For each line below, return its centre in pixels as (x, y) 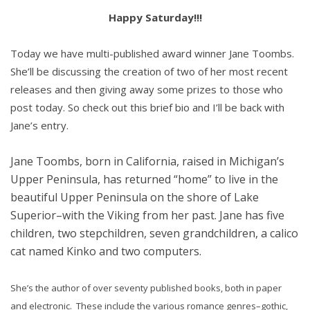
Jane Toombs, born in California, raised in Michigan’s (147, 162)
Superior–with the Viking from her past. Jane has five (147, 216)
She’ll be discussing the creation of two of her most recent (149, 72)
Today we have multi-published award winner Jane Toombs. (152, 54)
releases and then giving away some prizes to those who (147, 90)
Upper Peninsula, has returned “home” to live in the (144, 180)
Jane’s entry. (39, 126)
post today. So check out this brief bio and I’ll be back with (147, 108)
